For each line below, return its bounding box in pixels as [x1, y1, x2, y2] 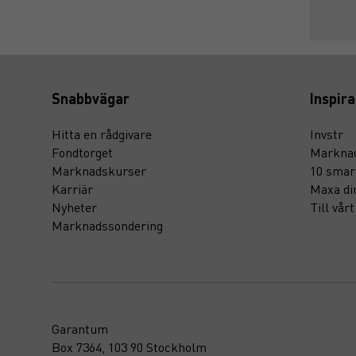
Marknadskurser [52, 162, 146, 180]
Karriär [52, 180, 93, 198]
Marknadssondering [52, 217, 163, 234]
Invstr [310, 126, 343, 143]
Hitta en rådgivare [52, 126, 152, 143]
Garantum [52, 320, 108, 338]
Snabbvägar [52, 89, 130, 108]
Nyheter [52, 199, 97, 216]
